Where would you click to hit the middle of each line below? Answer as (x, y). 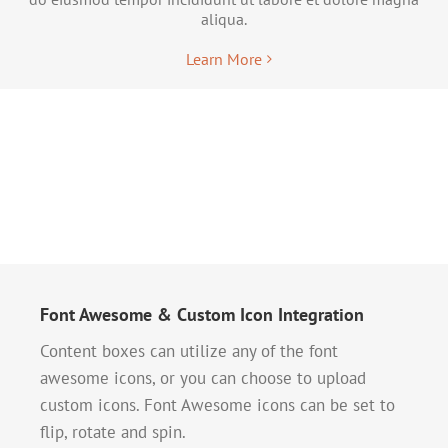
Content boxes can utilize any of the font (189, 350)
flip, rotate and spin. (113, 431)
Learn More (224, 58)
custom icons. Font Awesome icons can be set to (217, 404)
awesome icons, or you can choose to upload (203, 377)
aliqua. (224, 18)
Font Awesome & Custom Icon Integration (202, 314)
